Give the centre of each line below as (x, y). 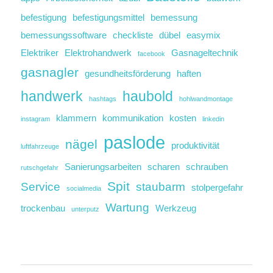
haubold (148, 97)
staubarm (161, 187)
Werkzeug (176, 208)
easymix (204, 35)
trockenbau (43, 208)
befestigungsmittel (108, 18)
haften (189, 74)
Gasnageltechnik (205, 53)
